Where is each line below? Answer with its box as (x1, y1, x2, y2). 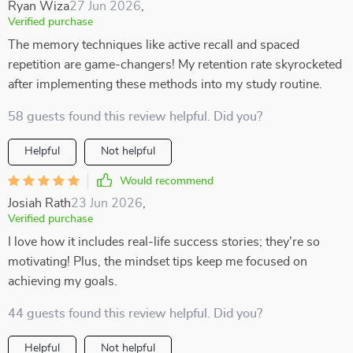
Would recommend (120, 176, 214, 187)
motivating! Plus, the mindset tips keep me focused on (8, 255, 307, 268)
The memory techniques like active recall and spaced (8, 39, 299, 51)
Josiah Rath (8, 197, 71, 210)
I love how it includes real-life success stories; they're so (8, 236, 320, 248)
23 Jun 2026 (71, 197, 143, 210)
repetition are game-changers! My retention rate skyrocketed (8, 58, 342, 71)
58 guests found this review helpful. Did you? (8, 110, 262, 123)
